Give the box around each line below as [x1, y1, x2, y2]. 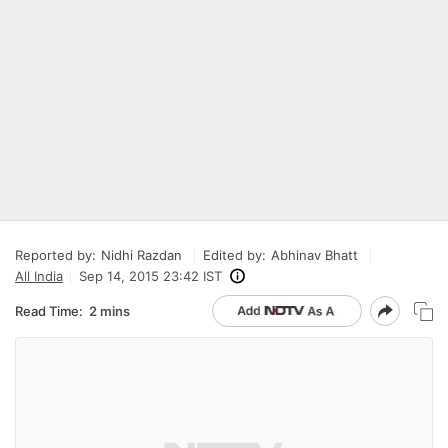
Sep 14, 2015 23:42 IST [79, 268, 222, 284]
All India [15, 268, 63, 284]
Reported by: [15, 247, 96, 263]
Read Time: [15, 302, 83, 319]
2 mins [89, 302, 130, 319]
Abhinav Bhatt [271, 247, 358, 263]
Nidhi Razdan [101, 247, 182, 263]
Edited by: [203, 247, 266, 263]
